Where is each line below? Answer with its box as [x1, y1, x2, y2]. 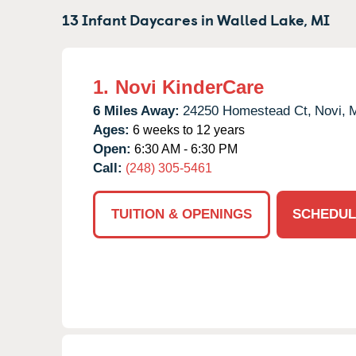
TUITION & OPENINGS [111, 206, 252, 222]
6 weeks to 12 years [130, 122, 245, 137]
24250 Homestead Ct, [183, 103, 311, 118]
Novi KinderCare [115, 75, 264, 98]
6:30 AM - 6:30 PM [131, 141, 238, 156]
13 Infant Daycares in [62, 7, 217, 30]
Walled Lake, [217, 7, 308, 30]
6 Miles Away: [93, 103, 180, 118]
